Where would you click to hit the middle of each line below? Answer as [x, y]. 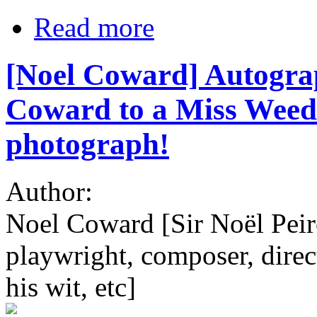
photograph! [87, 144]
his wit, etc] [71, 287]
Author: [53, 192]
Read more [94, 28]
